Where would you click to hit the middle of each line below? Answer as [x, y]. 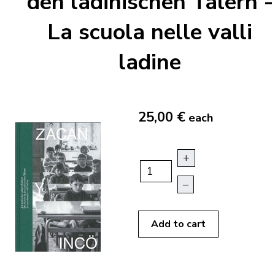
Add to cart [178, 224]
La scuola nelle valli [150, 33]
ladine [150, 63]
